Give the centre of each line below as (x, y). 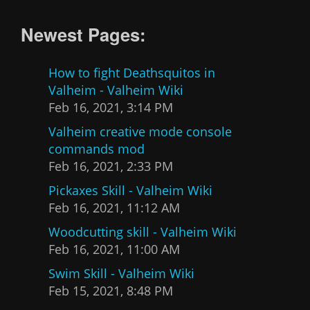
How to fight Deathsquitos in (132, 73)
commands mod (97, 149)
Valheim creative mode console (140, 132)
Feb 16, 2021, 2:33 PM (111, 166)
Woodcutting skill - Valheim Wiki (143, 232)
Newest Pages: (83, 35)
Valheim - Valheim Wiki (116, 90)
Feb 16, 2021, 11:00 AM (114, 249)
